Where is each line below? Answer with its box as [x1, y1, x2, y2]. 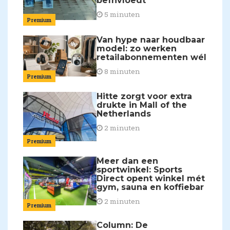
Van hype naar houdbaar [97, 34, 205, 45]
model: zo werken [97, 43, 177, 53]
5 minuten [103, 10, 141, 20]
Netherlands [97, 109, 151, 119]
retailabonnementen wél [97, 52, 207, 62]
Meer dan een [97, 156, 159, 166]
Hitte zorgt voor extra [97, 91, 193, 102]
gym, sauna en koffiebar [97, 182, 204, 192]
